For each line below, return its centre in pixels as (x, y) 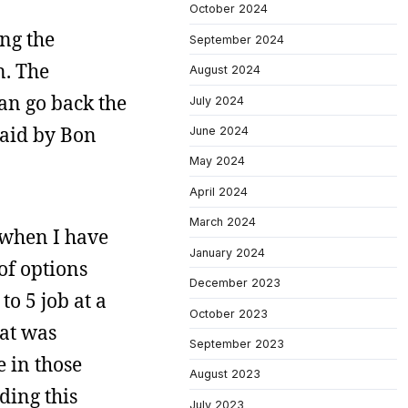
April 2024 (219, 191)
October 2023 (229, 313)
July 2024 (217, 100)
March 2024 (223, 222)
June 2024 (219, 130)
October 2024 (229, 9)
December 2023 (235, 283)
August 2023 (225, 374)
